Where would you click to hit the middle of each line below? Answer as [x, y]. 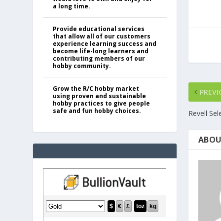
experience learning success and [105, 43]
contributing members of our [99, 58]
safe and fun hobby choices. [97, 110]
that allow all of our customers [102, 36]
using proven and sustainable [100, 96]
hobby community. [82, 66]
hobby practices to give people [102, 103]
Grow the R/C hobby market [96, 88]
